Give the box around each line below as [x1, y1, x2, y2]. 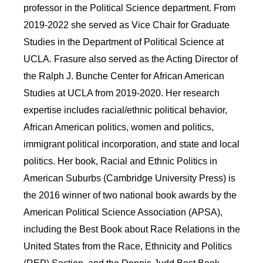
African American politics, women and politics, [23, 122, 214, 132]
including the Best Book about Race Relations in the [23, 224, 241, 234]
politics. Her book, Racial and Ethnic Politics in [23, 156, 218, 166]
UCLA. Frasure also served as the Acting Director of [23, 53, 238, 64]
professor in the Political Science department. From [23, 2, 236, 13]
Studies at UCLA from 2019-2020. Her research [23, 87, 220, 98]
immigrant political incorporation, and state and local [23, 139, 240, 149]
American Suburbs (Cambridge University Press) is [23, 173, 236, 183]
